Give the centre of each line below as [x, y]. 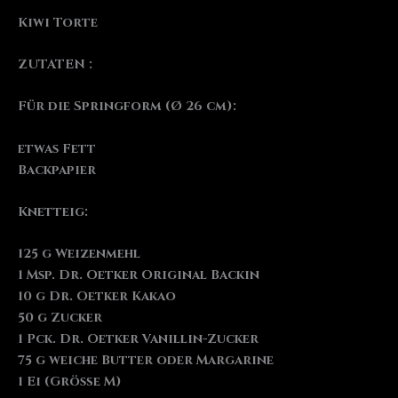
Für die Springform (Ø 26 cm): [127, 107]
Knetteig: [53, 212]
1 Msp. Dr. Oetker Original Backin [139, 275]
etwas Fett [57, 148]
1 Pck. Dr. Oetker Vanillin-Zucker [138, 339]
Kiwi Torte [58, 22]
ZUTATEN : [55, 65]
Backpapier [57, 170]
